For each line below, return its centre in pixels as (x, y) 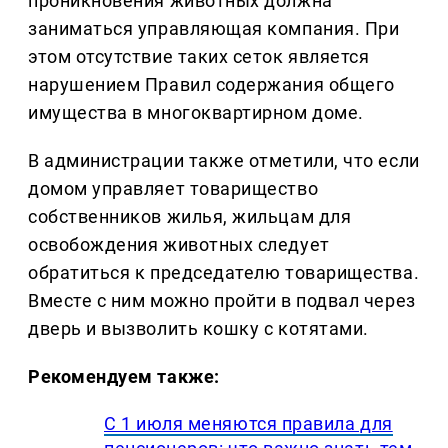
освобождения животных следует (179, 245)
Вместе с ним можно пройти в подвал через (222, 301)
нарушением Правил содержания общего (211, 85)
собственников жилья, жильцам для (190, 217)
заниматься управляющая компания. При (214, 29)
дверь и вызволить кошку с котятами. (198, 329)
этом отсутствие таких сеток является (199, 57)
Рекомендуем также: (124, 377)
